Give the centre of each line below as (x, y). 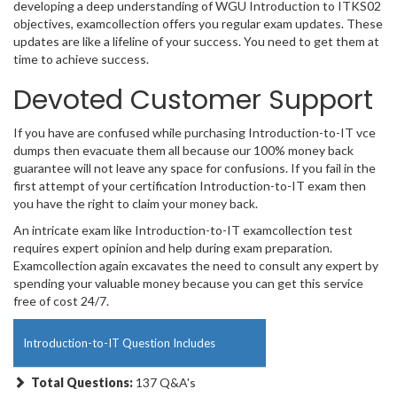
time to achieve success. (81, 59)
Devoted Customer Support (193, 101)
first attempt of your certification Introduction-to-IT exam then (190, 186)
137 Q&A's (166, 383)
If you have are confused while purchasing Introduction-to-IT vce (195, 133)
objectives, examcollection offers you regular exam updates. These (198, 24)
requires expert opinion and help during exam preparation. (173, 248)
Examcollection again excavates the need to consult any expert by (196, 266)
